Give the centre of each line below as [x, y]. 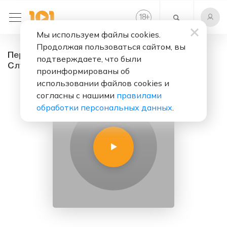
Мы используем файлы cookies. [99, 34]
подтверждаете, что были [89, 59]
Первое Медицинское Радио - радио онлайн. [106, 55]
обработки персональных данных [104, 107]
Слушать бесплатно [52, 66]
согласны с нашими [77, 95]
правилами [139, 95]
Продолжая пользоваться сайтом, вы [111, 47]
